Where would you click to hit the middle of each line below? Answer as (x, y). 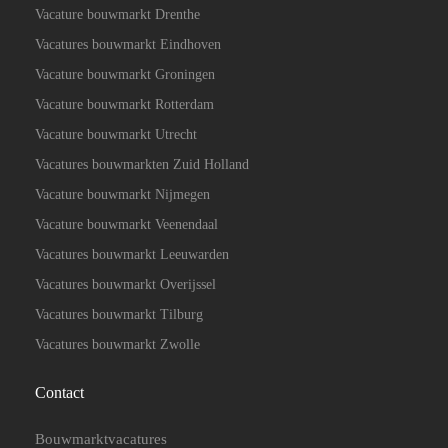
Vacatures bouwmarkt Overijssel (125, 284)
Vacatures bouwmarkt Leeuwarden (132, 254)
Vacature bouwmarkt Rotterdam (124, 104)
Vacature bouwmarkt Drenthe (117, 14)
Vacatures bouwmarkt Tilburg (119, 314)
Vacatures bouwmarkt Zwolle (117, 344)
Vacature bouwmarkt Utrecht (116, 134)
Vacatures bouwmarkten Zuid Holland (142, 164)
